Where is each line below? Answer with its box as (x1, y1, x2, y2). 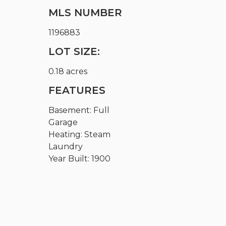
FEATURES (48, 84, 106, 96)
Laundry (48, 141, 83, 151)
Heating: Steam (48, 129, 111, 139)
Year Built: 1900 (48, 153, 111, 163)
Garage (48, 117, 78, 127)
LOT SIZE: (48, 45, 100, 58)
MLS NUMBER (48, 6, 123, 19)
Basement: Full (48, 105, 110, 115)
